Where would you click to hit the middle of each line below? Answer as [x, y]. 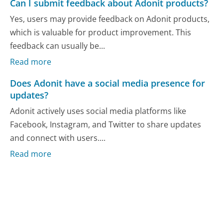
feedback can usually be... [58, 46]
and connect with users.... [58, 138]
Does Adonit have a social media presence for [108, 83]
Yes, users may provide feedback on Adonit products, [110, 19]
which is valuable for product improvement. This [101, 32]
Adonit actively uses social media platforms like [98, 111]
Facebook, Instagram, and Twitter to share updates [106, 124]
